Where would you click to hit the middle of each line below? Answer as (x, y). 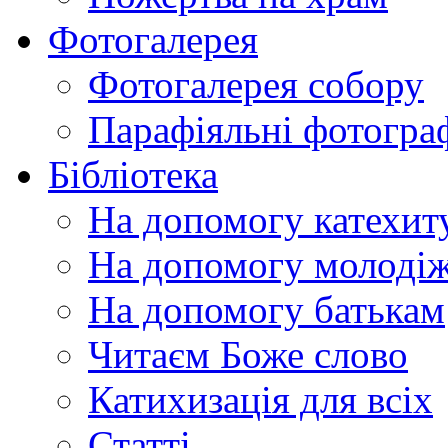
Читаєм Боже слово (248, 354)
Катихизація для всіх (260, 399)
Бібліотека (133, 174)
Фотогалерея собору (256, 84)
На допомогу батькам (266, 309)
